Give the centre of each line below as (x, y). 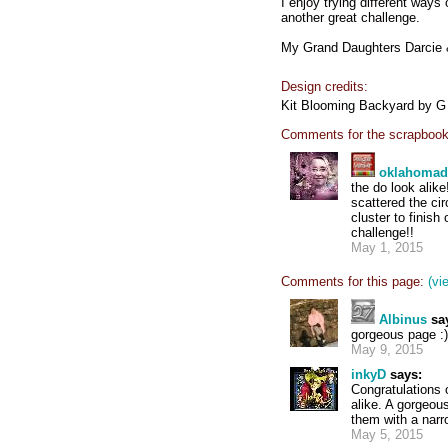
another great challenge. (350, 17)
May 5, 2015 (387, 434)
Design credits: (324, 86)
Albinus (403, 319)
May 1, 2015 (387, 247)
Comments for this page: (352, 281)
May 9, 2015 (387, 349)
